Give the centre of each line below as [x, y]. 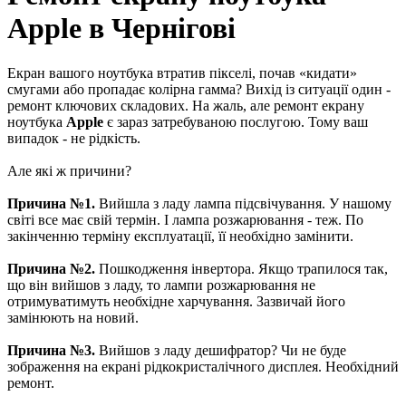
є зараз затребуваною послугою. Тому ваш [236, 121]
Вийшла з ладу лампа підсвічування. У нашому [243, 203]
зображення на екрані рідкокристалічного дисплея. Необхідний [203, 366]
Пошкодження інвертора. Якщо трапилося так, [242, 268]
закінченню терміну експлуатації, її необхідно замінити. [180, 236]
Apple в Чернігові [121, 29]
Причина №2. [51, 268]
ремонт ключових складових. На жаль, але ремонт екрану [186, 105]
